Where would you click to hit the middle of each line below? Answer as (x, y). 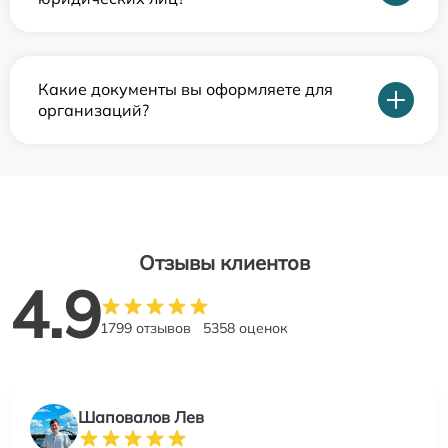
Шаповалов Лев (141, 417)
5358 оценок (245, 328)
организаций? (93, 110)
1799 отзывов (145, 328)
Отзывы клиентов (224, 262)
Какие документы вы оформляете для (185, 89)
